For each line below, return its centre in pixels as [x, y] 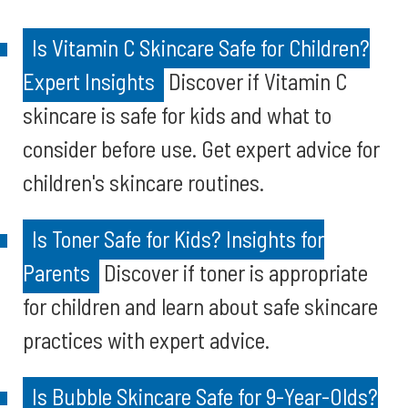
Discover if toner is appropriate [234, 272]
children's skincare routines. [143, 182]
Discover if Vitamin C [255, 81]
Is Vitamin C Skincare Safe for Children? [201, 47]
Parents [56, 272]
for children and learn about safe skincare [200, 306]
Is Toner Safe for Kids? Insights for [178, 239]
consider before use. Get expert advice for [201, 148]
